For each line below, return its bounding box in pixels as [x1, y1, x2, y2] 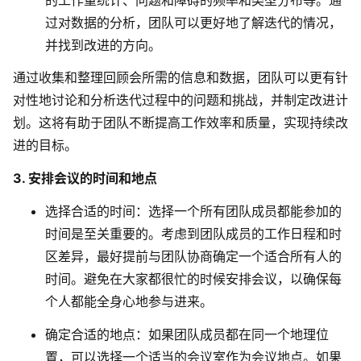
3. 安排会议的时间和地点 [13, 170, 157, 187]
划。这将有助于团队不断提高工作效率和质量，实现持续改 [13, 114, 348, 131]
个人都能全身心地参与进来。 [45, 293, 213, 309]
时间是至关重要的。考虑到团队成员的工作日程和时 [45, 225, 342, 242]
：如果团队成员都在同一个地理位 [135, 326, 329, 342]
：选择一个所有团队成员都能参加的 [135, 202, 342, 219]
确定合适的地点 [45, 326, 135, 342]
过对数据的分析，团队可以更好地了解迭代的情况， [45, 14, 342, 31]
